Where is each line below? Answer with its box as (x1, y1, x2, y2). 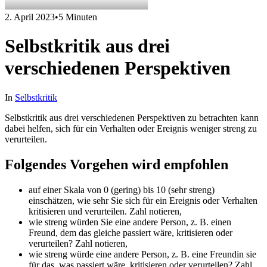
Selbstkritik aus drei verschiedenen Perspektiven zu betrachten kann (5, 112, 259, 123)
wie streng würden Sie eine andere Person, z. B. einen (29, 216, 231, 227)
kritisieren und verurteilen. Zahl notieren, (29, 206, 182, 216)
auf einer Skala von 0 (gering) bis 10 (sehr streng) (29, 184, 215, 195)
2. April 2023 (5, 12, 55, 22)
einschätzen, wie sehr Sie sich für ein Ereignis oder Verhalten (29, 195, 257, 206)
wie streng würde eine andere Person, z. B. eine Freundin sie (29, 249, 256, 259)
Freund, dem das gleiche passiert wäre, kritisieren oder (29, 227, 232, 238)
